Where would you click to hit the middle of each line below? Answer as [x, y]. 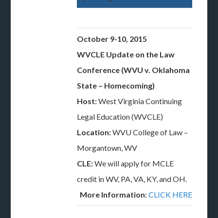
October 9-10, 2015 [112, 39]
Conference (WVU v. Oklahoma [134, 70]
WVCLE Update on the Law [126, 54]
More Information [113, 194]
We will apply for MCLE [134, 163]
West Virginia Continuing [140, 101]
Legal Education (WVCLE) [120, 117]
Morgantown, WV [107, 148]
